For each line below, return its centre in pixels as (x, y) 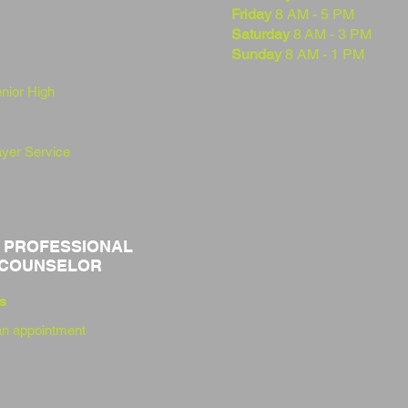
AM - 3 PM (337, 34)
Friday (251, 14)
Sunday (256, 54)
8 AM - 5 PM (313, 14)
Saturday (260, 34)
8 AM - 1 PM (323, 54)
